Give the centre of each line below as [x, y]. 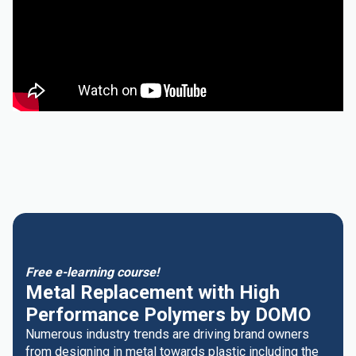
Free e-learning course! [92, 272]
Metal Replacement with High [153, 292]
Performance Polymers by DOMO [168, 315]
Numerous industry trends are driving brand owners [167, 334]
